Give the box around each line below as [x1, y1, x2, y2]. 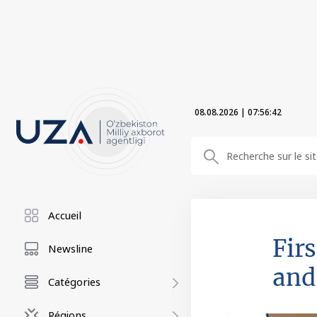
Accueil [48, 208, 81, 222]
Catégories [48, 275, 100, 289]
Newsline [48, 241, 93, 255]
